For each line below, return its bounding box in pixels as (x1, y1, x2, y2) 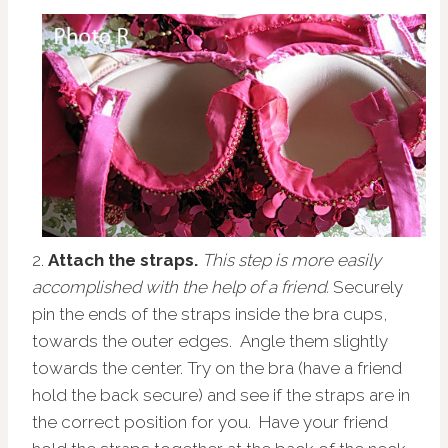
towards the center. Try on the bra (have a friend (32, 357, 402, 378)
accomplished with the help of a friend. (32, 276, 333, 297)
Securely (333, 276, 403, 297)
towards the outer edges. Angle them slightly (32, 330, 388, 351)
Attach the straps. (48, 249, 198, 270)
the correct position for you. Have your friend (32, 411, 388, 432)
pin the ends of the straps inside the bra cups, (32, 303, 388, 324)
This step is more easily (202, 249, 381, 270)
